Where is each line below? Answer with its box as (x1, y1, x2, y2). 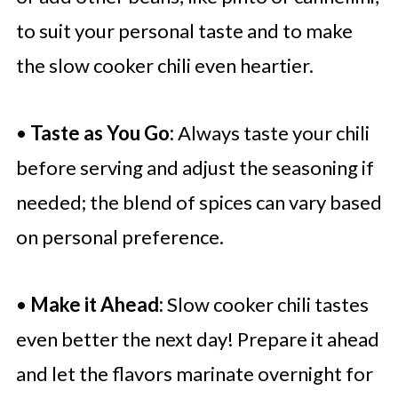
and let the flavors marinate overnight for (15, 362, 373, 386)
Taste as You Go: (29, 121, 174, 146)
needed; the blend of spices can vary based (15, 190, 382, 215)
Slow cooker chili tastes (163, 292, 369, 317)
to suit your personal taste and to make (15, 19, 353, 44)
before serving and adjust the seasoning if (15, 155, 374, 180)
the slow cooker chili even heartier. (15, 53, 314, 78)
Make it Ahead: (29, 292, 163, 317)
